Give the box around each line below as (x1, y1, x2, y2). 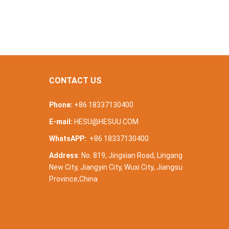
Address (49, 151, 78, 159)
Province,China (49, 175, 98, 183)
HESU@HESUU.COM (74, 118, 139, 126)
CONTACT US (49, 76, 102, 85)
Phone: (49, 101, 73, 109)
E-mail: (49, 118, 73, 126)
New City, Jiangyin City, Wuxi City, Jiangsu (49, 163, 182, 171)
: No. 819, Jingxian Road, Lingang (78, 151, 182, 159)
